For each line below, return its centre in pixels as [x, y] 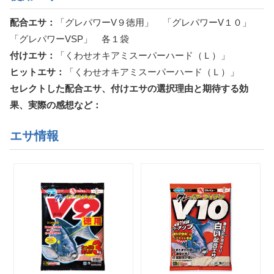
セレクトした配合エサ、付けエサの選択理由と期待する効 [129, 88]
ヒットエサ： [37, 72]
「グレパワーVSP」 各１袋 [69, 39]
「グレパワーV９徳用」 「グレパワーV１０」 [158, 22]
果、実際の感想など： [56, 105]
